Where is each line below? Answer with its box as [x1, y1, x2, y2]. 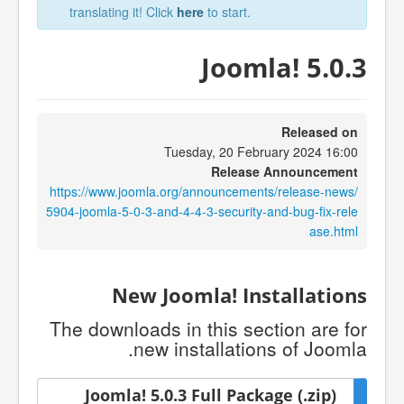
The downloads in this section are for [50, 315, 367, 343]
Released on [281, 122, 358, 141]
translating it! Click [69, 3, 177, 21]
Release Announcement [211, 161, 358, 180]
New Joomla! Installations [112, 281, 367, 310]
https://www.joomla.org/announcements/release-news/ [50, 181, 358, 200]
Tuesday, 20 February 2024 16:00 [164, 142, 358, 161]
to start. [204, 3, 251, 21]
